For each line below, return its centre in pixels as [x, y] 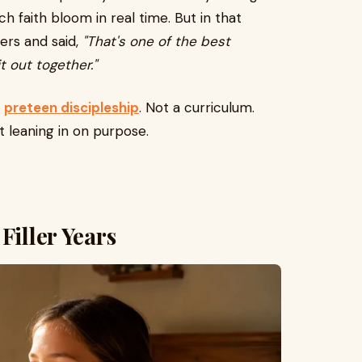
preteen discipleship [72, 107]
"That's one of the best [156, 41]
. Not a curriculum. [197, 107]
